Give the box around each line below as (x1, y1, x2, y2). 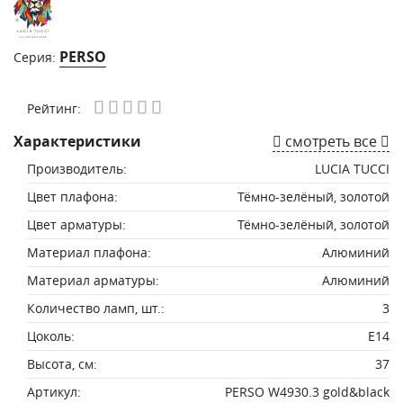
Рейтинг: (27, 100, 81, 117)
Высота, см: (27, 355, 97, 372)
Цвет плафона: (27, 188, 118, 205)
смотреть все (282, 131, 381, 151)
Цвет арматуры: (27, 216, 126, 233)
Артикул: (27, 383, 81, 400)
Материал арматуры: (27, 272, 159, 289)
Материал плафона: (27, 244, 151, 261)
